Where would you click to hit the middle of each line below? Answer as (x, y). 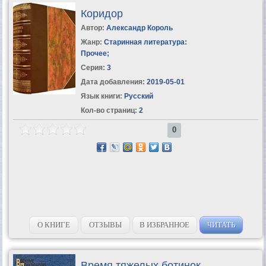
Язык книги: (101, 96)
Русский (137, 96)
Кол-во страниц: (109, 110)
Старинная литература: (145, 42)
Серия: (94, 67)
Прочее (94, 53)
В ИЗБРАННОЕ (165, 224)
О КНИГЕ (53, 224)
